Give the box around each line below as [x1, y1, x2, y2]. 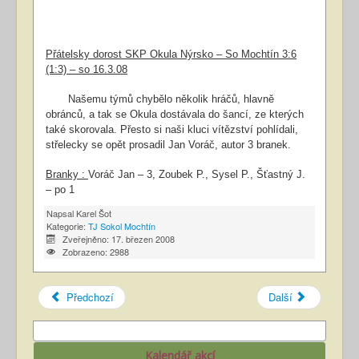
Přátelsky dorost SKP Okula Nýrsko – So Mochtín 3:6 [46, 48, 296, 61]
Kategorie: [46, 220, 88, 233]
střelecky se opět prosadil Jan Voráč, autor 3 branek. [46, 139, 291, 151]
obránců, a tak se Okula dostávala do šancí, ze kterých [46, 108, 304, 121]
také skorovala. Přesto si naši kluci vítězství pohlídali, [46, 123, 298, 136]
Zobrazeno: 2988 [62, 245, 129, 259]
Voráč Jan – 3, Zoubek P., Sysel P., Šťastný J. [88, 168, 305, 181]
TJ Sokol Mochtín [88, 220, 155, 233]
